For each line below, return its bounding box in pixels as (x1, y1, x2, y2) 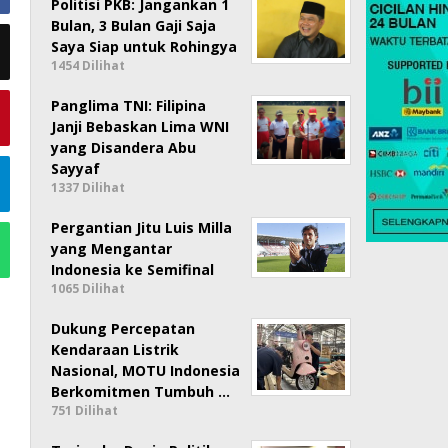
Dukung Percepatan (51, 318, 196, 338)
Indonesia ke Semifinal (51, 259, 215, 279)
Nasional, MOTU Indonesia (51, 360, 241, 380)
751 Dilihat (51, 401, 119, 419)
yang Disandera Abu (51, 137, 197, 157)
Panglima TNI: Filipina (51, 95, 207, 115)
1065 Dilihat (51, 279, 126, 297)
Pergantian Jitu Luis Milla (51, 217, 233, 237)
